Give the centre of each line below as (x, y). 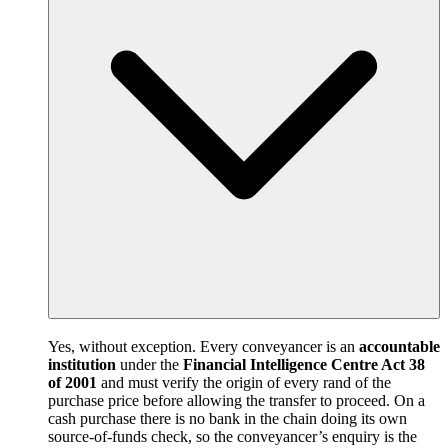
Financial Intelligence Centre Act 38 (304, 364)
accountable (399, 346)
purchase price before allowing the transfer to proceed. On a (236, 400)
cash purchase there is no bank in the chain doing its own (227, 418)
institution (82, 364)
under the (149, 364)
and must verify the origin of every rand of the (244, 382)
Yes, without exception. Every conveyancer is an (203, 346)
